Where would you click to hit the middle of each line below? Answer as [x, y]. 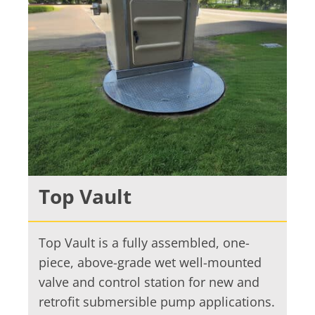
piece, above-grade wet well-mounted [150, 262]
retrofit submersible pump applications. [156, 301]
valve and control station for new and [149, 282]
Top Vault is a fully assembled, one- [144, 242]
